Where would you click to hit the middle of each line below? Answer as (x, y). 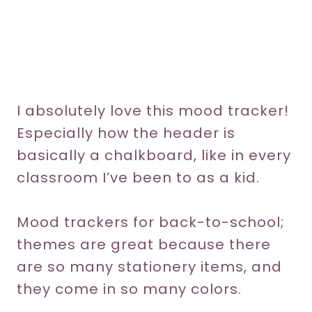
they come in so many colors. (129, 289)
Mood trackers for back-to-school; (150, 222)
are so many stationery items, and (149, 266)
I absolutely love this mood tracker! (153, 110)
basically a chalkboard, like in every (154, 155)
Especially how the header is (126, 133)
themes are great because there (144, 244)
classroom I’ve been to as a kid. (138, 177)
